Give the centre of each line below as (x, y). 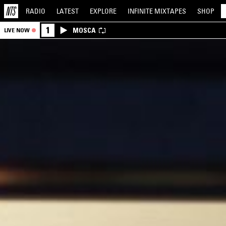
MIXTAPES (170, 11)
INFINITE (141, 11)
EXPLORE (103, 11)
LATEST (68, 11)
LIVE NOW (17, 30)
